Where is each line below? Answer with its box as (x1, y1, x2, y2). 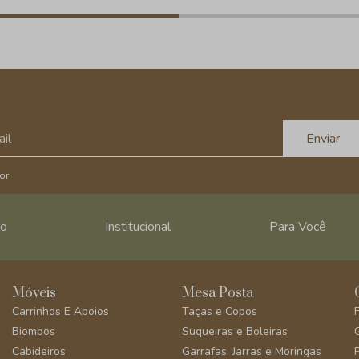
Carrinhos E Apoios (11, 304, 109, 319)
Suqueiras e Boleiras (182, 324, 288, 339)
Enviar (306, 129, 340, 147)
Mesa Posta (182, 284, 254, 302)
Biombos (11, 324, 55, 339)
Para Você (268, 218, 326, 236)
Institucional (105, 218, 171, 236)
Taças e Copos (182, 304, 258, 319)
